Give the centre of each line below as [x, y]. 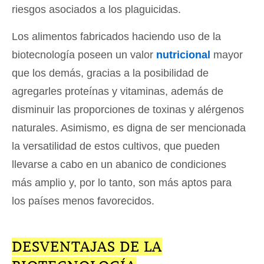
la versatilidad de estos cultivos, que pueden [116, 146]
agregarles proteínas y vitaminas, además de [118, 92]
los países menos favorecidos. [83, 201]
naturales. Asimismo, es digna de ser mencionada [129, 128]
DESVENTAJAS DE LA [87, 247]
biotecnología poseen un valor [84, 55]
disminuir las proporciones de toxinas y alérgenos [128, 110]
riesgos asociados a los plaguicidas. [96, 10]
